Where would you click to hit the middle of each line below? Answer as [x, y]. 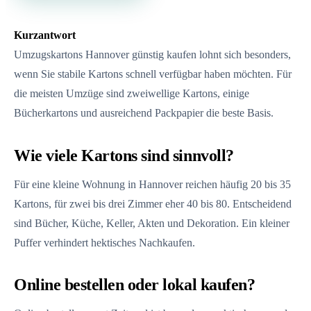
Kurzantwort [45, 35]
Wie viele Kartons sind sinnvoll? [124, 155]
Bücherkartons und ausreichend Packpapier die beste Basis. [144, 113]
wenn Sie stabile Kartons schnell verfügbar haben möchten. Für [153, 74]
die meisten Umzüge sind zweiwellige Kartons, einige [132, 94]
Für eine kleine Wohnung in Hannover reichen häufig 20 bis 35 [152, 184]
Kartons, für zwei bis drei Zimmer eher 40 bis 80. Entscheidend [153, 203]
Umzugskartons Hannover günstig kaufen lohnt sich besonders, [152, 55]
